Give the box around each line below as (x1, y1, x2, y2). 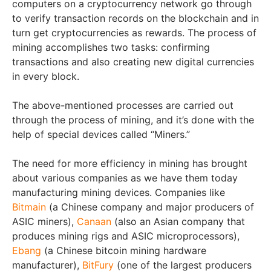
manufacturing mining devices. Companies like (12, 186, 225, 198)
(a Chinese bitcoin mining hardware (41, 244, 206, 256)
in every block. (12, 70, 79, 82)
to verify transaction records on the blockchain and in (12, 12, 259, 24)
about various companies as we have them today (12, 172, 238, 184)
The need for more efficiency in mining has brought (12, 157, 247, 169)
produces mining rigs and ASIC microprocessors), (12, 230, 240, 242)
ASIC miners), (12, 215, 77, 227)
